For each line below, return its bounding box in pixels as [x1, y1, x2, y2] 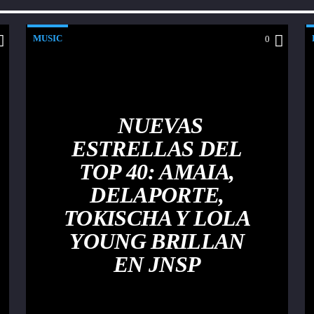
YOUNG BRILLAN [69, 228, 245, 254]
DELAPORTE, [90, 182, 224, 207]
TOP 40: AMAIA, [79, 158, 235, 184]
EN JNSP [113, 251, 201, 277]
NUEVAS [118, 112, 203, 138]
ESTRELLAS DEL [71, 135, 243, 161]
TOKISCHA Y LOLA [63, 205, 251, 231]
